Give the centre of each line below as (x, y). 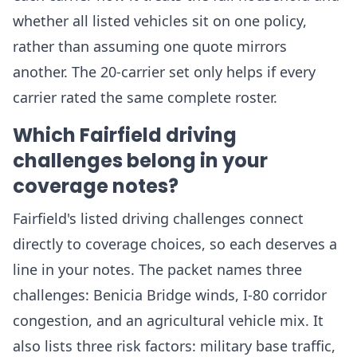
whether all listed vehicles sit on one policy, (160, 21)
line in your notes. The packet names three (157, 269)
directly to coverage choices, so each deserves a (175, 244)
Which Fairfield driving (125, 135)
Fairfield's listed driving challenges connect (158, 218)
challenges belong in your (140, 161)
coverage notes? (96, 186)
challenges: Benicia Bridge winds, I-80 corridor (170, 295)
